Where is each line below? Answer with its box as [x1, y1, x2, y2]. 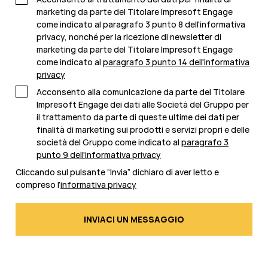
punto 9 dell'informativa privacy [36, 149, 161, 161]
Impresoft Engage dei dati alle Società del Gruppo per [36, 99, 249, 111]
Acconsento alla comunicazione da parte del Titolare [36, 86, 245, 98]
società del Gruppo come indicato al [36, 136, 181, 148]
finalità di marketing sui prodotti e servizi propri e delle [36, 124, 249, 136]
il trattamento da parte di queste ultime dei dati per [36, 111, 239, 123]
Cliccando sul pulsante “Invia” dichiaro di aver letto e [16, 166, 219, 178]
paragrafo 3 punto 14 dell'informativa [103, 56, 249, 68]
